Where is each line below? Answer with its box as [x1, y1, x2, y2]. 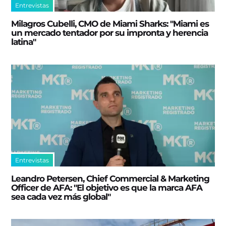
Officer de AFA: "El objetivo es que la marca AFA [11, 182, 203, 193]
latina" [11, 37, 36, 47]
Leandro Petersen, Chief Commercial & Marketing [11, 173, 210, 184]
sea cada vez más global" [11, 191, 111, 202]
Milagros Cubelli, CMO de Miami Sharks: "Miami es [11, 19, 209, 29]
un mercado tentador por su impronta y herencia [11, 28, 208, 38]
